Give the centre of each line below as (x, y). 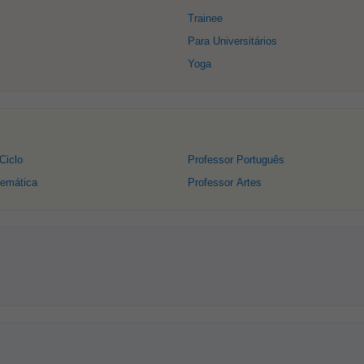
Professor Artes (225, 182)
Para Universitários (232, 41)
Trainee (205, 18)
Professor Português (236, 160)
